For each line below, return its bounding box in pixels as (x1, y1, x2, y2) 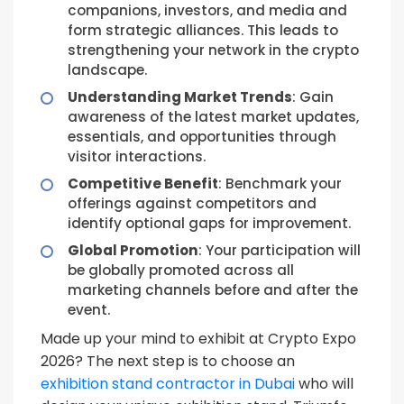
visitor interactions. (68, 147, 206, 166)
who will (295, 373, 353, 394)
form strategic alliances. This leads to (68, 21, 338, 40)
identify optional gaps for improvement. (68, 214, 351, 233)
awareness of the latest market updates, (68, 107, 359, 126)
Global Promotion (68, 241, 198, 260)
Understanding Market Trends (68, 87, 292, 106)
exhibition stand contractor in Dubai (41, 373, 295, 394)
